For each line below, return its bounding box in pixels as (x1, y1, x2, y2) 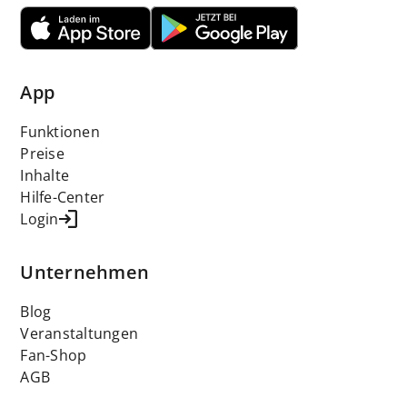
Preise (20, 143, 65, 164)
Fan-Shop (20, 344, 87, 365)
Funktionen (20, 121, 100, 142)
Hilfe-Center (20, 186, 105, 207)
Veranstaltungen (20, 323, 139, 343)
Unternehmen (20, 259, 150, 284)
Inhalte (20, 164, 70, 185)
